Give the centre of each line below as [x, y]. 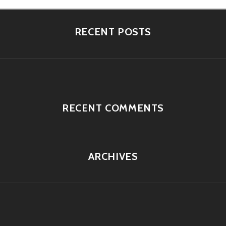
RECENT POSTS [113, 32]
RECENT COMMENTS [113, 108]
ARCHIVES [113, 157]
